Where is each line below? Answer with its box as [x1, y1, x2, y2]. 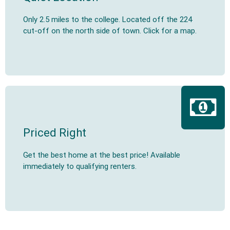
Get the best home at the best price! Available [23, 150, 180, 160]
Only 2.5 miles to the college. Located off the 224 [23, 14, 192, 24]
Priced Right [23, 126, 86, 139]
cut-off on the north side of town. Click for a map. [23, 26, 197, 35]
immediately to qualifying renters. [23, 161, 137, 171]
